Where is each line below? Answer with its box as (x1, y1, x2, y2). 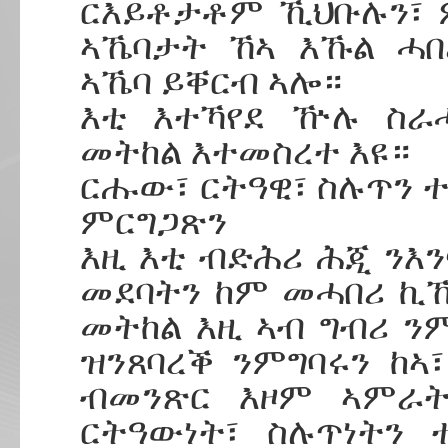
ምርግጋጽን (80, 202, 227, 242)
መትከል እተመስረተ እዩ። (80, 132, 410, 172)
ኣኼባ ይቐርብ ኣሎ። (80, 62, 342, 102)
